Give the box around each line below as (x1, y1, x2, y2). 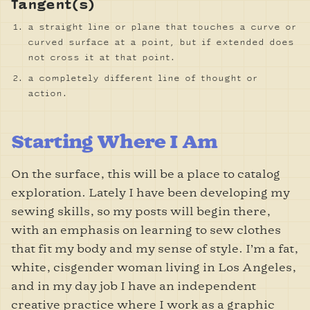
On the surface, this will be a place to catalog (11, 167, 280, 181)
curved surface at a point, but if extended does (28, 37, 294, 48)
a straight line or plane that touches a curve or (28, 21, 296, 33)
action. (28, 88, 67, 99)
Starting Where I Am (11, 129, 218, 153)
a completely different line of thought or (28, 73, 257, 84)
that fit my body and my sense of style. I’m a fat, (11, 241, 298, 255)
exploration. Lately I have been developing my (11, 185, 290, 199)
